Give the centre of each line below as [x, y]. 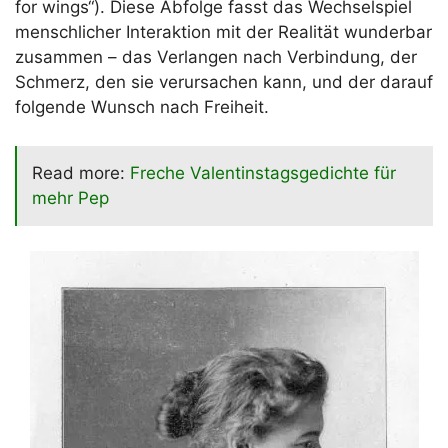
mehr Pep [70, 197]
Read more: [81, 172]
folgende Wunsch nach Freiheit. [142, 107]
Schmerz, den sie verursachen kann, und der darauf [224, 82]
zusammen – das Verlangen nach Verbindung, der [216, 57]
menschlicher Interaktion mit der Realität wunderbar [223, 32]
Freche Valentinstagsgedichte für [263, 172]
